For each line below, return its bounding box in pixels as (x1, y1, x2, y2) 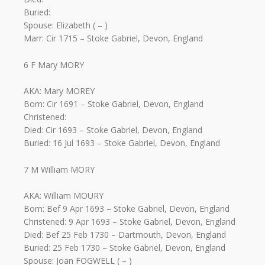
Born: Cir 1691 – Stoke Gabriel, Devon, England (24, 98, 203, 110)
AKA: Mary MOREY (24, 85, 95, 97)
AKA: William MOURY (24, 189, 104, 201)
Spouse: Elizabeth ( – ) (24, 20, 108, 31)
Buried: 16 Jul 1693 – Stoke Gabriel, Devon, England (24, 137, 220, 149)
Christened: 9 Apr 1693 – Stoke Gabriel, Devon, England (24, 215, 235, 227)
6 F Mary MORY (24, 59, 84, 70)
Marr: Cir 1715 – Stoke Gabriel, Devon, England (24, 33, 203, 44)
